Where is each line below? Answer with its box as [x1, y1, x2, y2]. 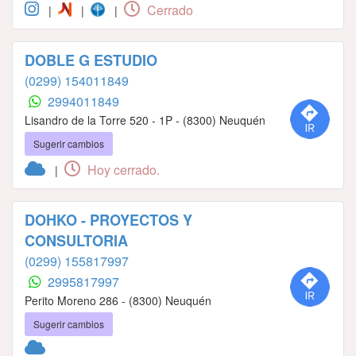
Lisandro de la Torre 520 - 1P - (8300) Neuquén [25, 111, 265, 128]
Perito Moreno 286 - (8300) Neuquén [25, 292, 211, 308]
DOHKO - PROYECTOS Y [25, 209, 192, 230]
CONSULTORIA [25, 230, 128, 251]
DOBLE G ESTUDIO [25, 49, 157, 71]
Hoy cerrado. [84, 160, 160, 179]
